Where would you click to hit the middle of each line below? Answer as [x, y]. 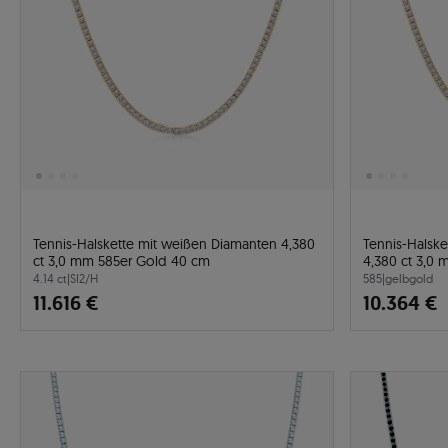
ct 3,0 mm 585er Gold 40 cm [121, 261]
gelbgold [409, 278]
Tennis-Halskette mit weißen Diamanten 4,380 [174, 244]
